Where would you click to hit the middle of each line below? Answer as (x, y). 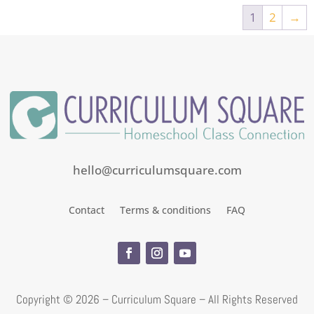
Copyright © (46, 300)
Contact (87, 210)
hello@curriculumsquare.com (157, 170)
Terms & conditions (165, 210)
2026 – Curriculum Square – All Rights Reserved (187, 300)
